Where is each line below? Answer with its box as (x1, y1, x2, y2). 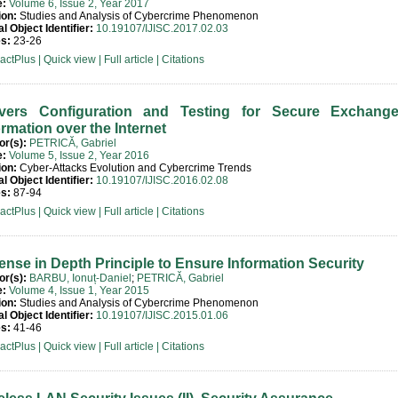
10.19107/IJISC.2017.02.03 (96, 22, 228, 35)
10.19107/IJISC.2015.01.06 (96, 309, 228, 322)
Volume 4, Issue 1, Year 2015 (9, 284, 149, 297)
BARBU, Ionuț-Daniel (29, 272, 131, 284)
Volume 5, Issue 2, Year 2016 (9, 149, 149, 162)
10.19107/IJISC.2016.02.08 (96, 174, 228, 187)
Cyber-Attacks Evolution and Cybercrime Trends (17, 162, 251, 174)
